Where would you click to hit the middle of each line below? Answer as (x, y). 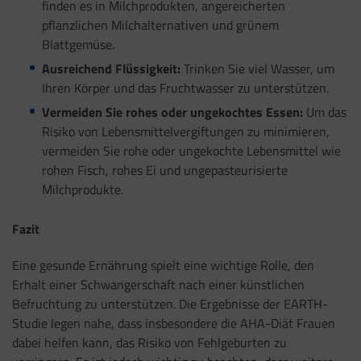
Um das (324, 112)
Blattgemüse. (78, 45)
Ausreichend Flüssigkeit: (111, 69)
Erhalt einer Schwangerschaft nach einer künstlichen (158, 285)
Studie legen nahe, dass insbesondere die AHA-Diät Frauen (174, 324)
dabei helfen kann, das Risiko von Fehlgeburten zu (149, 343)
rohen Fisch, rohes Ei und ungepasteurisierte (164, 170)
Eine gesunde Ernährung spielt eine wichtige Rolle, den (163, 266)
